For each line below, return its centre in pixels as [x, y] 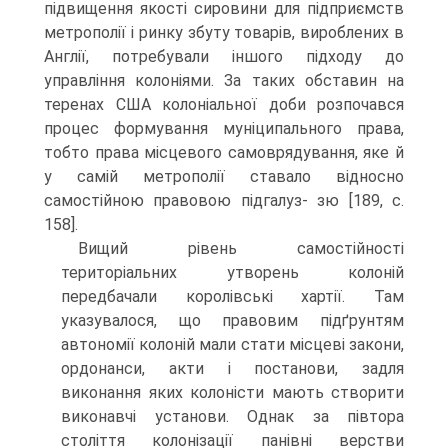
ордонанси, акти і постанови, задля [232, 368]
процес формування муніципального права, [224, 128]
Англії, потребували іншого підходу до [224, 56]
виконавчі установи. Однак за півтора [232, 416]
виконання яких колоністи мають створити [232, 392]
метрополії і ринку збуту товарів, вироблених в [224, 32]
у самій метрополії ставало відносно [224, 176]
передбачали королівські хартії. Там [232, 296]
